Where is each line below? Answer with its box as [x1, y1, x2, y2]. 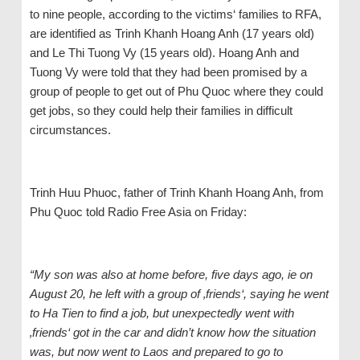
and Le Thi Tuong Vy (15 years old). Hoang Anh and [29, 46, 299, 60]
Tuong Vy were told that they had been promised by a [29, 65, 307, 80]
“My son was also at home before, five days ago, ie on [29, 268, 313, 282]
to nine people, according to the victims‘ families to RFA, [29, 7, 321, 22]
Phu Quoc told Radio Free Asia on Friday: [29, 205, 247, 219]
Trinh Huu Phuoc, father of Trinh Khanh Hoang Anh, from [29, 186, 324, 200]
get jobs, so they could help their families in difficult [29, 104, 292, 118]
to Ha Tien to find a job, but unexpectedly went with [29, 306, 294, 321]
